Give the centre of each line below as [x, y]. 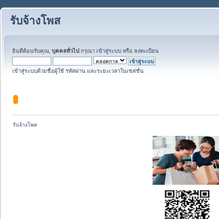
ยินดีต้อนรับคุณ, [32, 51]
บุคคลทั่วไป [66, 51]
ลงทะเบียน [146, 51]
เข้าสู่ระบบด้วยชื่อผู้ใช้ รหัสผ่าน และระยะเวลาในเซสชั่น [78, 71]
